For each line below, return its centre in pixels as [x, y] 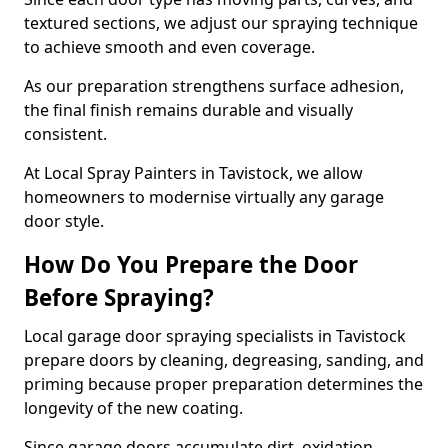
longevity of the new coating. [133, 408]
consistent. [65, 134]
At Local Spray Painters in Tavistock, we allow [193, 173]
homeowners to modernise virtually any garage [204, 197]
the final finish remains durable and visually [188, 110]
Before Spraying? [119, 297]
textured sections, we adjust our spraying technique [221, 23]
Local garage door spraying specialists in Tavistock [215, 336]
